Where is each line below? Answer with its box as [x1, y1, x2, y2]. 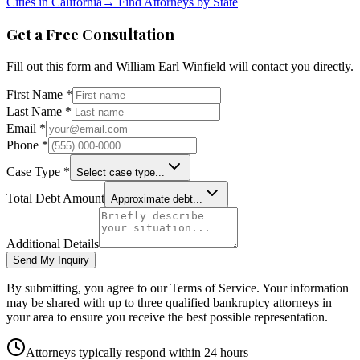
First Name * [6, 88, 72, 102]
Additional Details [6, 237, 99, 252]
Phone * [6, 138, 48, 153]
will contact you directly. [226, 59, 354, 74]
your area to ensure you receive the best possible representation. [6, 310, 328, 325]
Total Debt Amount [6, 191, 104, 206]
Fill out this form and [6, 59, 116, 74]
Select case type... [76, 166, 165, 179]
